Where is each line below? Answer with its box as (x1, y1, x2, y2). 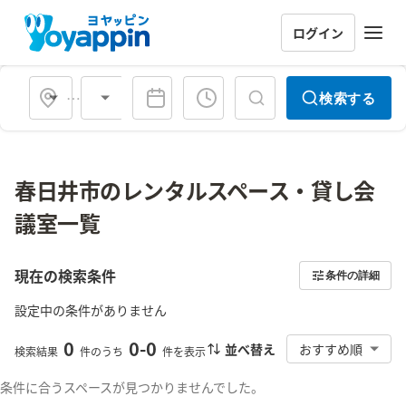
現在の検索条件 (14, 265, 116, 286)
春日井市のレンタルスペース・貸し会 (14, 174, 375, 206)
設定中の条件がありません (14, 301, 167, 319)
